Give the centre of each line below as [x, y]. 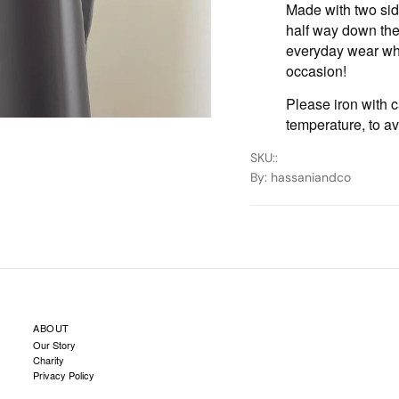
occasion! [316, 70]
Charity [49, 359]
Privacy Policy [64, 375]
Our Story [55, 344]
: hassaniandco [307, 177]
